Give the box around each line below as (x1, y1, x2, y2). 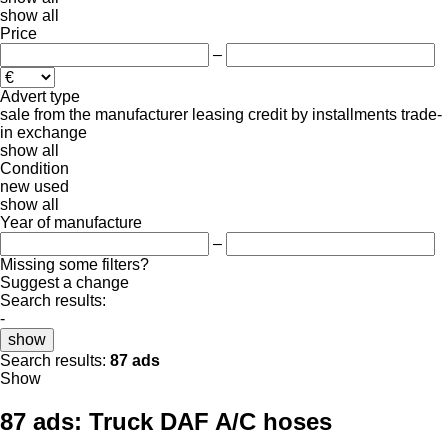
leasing (192, 105, 244, 123)
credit (248, 105, 287, 123)
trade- (401, 105, 442, 123)
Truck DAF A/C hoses (89, 407, 332, 435)
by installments (291, 105, 397, 123)
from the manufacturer (34, 105, 188, 123)
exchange (17, 123, 87, 141)
